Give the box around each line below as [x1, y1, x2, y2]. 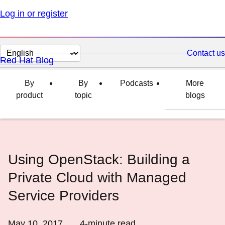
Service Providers [8, 188, 119, 203]
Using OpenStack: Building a [8, 152, 190, 167]
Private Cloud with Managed [8, 170, 186, 185]
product [16, 91, 43, 99]
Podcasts [120, 79, 153, 87]
